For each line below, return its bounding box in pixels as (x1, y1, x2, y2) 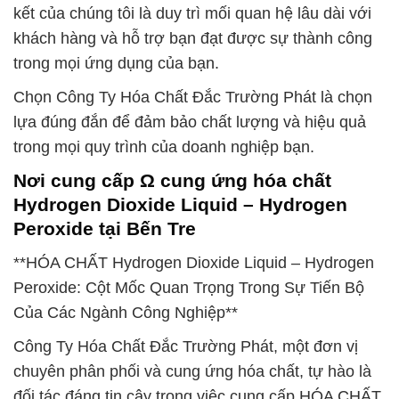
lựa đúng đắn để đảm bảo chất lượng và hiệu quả (13, 113, 366, 132)
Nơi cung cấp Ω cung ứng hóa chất (13, 170, 331, 191)
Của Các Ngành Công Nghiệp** (13, 304, 238, 322)
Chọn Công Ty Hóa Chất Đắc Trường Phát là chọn (13, 88, 372, 107)
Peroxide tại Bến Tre (13, 218, 196, 240)
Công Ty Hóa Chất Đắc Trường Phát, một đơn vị (13, 338, 358, 355)
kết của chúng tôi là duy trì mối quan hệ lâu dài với (13, 4, 371, 23)
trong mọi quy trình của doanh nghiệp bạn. (13, 138, 314, 157)
